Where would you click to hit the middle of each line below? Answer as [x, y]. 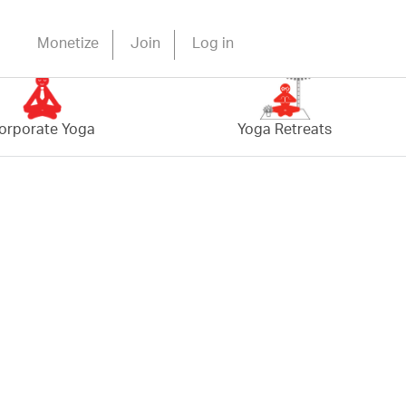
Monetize [68, 45]
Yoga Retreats [285, 131]
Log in [213, 45]
